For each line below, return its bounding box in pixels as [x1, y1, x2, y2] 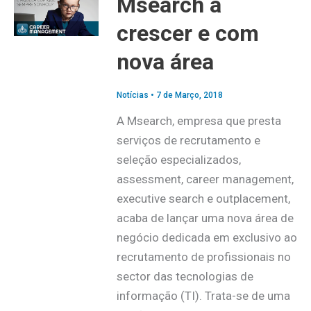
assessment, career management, [116, 172, 294, 187]
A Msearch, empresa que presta [116, 114, 281, 128]
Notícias [116, 90, 149, 101]
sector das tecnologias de [116, 269, 253, 284]
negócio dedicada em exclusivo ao [116, 230, 297, 245]
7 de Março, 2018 [155, 90, 223, 101]
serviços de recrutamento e [116, 133, 260, 148]
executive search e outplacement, [116, 192, 290, 206]
